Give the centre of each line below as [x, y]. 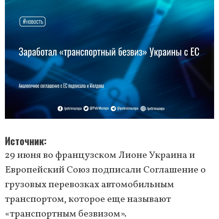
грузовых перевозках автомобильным [89, 185]
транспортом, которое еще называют [88, 200]
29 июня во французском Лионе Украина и [100, 156]
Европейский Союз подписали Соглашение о [105, 170]
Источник [24, 141]
